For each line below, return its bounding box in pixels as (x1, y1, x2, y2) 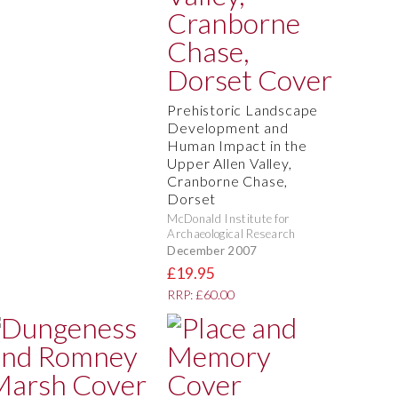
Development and (167, 119, 289, 137)
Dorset (167, 190, 217, 208)
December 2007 (167, 243, 258, 258)
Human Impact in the (167, 137, 307, 155)
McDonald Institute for (167, 211, 291, 227)
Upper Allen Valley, (167, 155, 292, 172)
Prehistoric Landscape (167, 101, 319, 119)
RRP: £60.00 (167, 287, 235, 303)
